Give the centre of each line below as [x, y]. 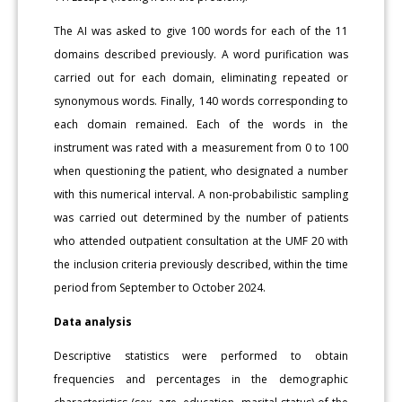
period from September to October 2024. [160, 287]
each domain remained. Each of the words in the [201, 124]
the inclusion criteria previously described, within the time [201, 264]
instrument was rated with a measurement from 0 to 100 [201, 147]
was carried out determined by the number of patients [201, 217]
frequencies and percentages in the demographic [201, 379]
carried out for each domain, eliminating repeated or [201, 77]
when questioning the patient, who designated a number [201, 170]
